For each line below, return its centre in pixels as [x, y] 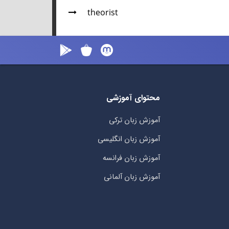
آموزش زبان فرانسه [131, 158]
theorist [103, 13]
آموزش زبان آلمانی [132, 177]
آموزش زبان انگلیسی [129, 140]
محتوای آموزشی [133, 98]
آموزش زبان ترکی [134, 121]
